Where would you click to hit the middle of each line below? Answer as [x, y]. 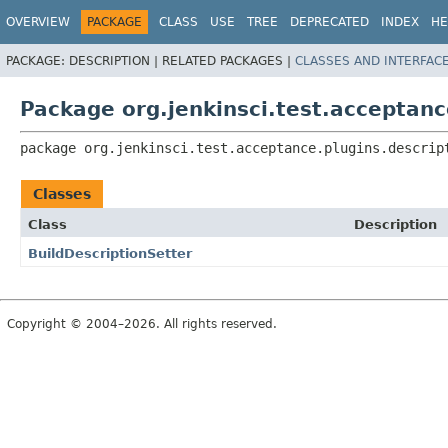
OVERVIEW [38, 22]
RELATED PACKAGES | [228, 60]
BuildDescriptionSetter [110, 253]
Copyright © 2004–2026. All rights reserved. [142, 323]
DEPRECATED [329, 22]
